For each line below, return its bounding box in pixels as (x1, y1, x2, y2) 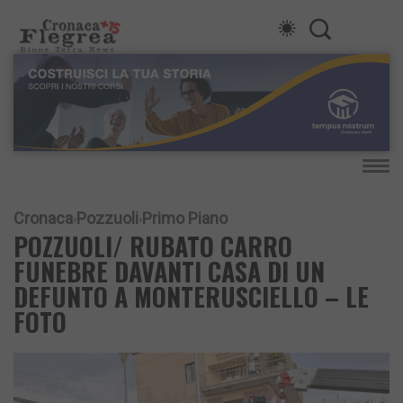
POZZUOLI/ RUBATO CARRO (13, 228, 292, 265)
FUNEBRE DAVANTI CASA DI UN (13, 253, 325, 291)
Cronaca (13, 209, 73, 228)
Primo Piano (142, 209, 228, 228)
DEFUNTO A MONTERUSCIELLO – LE (13, 278, 369, 316)
